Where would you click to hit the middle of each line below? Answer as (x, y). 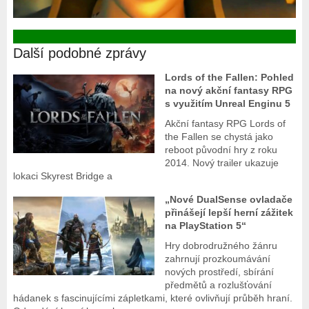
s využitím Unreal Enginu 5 (228, 104)
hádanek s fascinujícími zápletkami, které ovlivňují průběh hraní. (152, 298)
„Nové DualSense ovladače (229, 200)
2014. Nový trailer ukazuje (222, 163)
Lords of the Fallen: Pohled (230, 78)
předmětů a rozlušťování (219, 285)
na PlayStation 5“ (206, 226)
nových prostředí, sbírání (220, 272)
